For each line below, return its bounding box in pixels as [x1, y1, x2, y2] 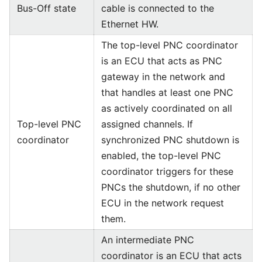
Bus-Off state [17, 2, 76, 14]
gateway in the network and [101, 71, 225, 82]
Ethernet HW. [101, 18, 158, 30]
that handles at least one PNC [101, 87, 233, 98]
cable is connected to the [101, 2, 214, 14]
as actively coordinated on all [101, 102, 232, 114]
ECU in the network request [101, 197, 224, 209]
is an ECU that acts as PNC [101, 55, 222, 67]
